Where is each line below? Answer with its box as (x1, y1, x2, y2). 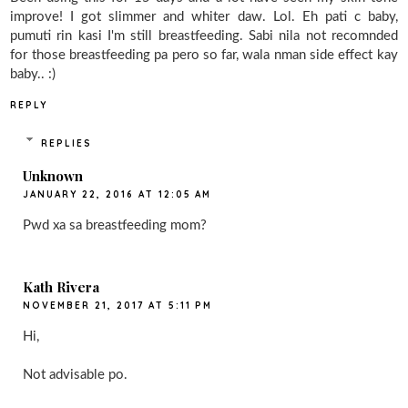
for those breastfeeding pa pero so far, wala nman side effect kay (10, 48, 398, 63)
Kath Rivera (23, 278, 100, 297)
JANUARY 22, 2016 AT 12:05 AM (23, 188, 212, 200)
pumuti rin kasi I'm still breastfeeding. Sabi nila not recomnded (10, 29, 398, 44)
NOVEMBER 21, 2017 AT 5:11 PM (23, 300, 213, 312)
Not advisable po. (23, 368, 128, 382)
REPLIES (40, 137, 92, 149)
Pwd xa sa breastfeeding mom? (23, 218, 208, 232)
